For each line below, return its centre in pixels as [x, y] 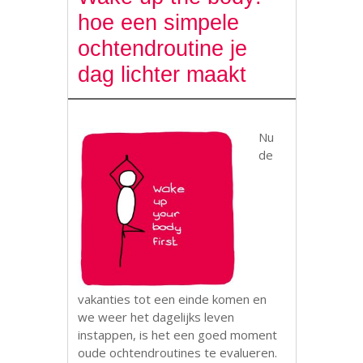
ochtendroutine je [163, 49]
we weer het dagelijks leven [156, 317]
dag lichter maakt [162, 75]
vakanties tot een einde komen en [173, 299]
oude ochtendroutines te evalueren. [178, 352]
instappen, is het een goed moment [178, 335]
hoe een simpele [159, 23]
